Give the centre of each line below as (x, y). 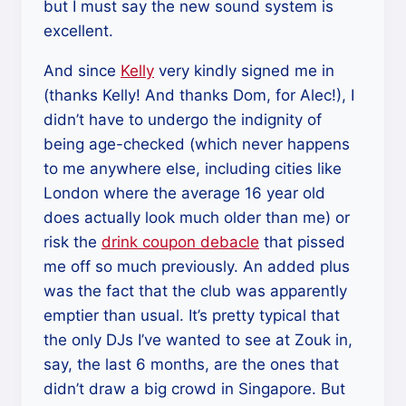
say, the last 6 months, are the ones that (191, 364)
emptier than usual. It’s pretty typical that (192, 315)
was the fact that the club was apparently (195, 291)
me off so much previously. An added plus (197, 266)
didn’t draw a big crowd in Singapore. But (194, 389)
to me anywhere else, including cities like (193, 169)
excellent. (78, 31)
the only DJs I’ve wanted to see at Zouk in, (198, 340)
